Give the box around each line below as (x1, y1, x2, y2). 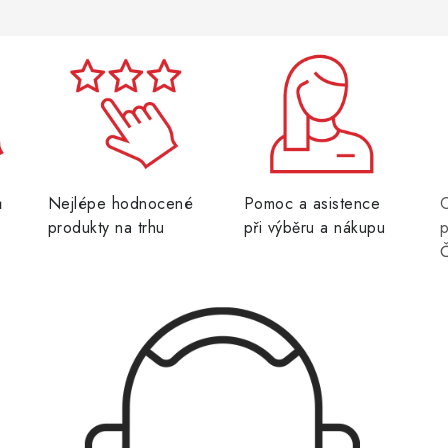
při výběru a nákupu (243, 216, 386, 240)
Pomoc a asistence (243, 192, 381, 216)
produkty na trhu (47, 216, 165, 240)
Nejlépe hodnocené (47, 192, 194, 216)
